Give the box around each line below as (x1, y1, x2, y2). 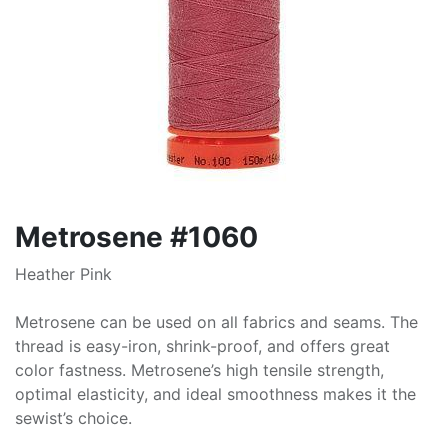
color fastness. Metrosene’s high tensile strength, (15, 360, 384, 380)
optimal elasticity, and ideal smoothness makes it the (15, 384, 416, 404)
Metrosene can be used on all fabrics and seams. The (15, 312, 418, 332)
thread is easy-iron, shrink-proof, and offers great (15, 336, 390, 356)
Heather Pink (15, 264, 112, 284)
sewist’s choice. (15, 408, 132, 428)
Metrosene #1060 (15, 220, 258, 254)
